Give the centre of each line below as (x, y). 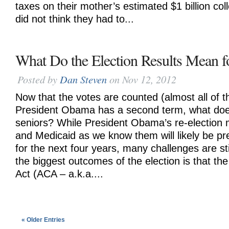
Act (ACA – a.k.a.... (59, 174)
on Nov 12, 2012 (142, 79)
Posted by (39, 79)
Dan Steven (83, 79)
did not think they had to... (75, 19)
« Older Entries (43, 220)
